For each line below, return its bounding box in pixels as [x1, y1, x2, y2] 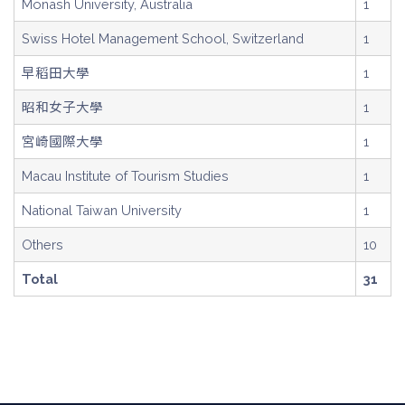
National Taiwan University [22, 202, 182, 218]
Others [22, 237, 63, 252]
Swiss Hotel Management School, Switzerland [22, 31, 304, 46]
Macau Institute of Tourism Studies [22, 168, 229, 184]
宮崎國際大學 [22, 134, 103, 149]
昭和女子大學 [22, 99, 103, 115]
